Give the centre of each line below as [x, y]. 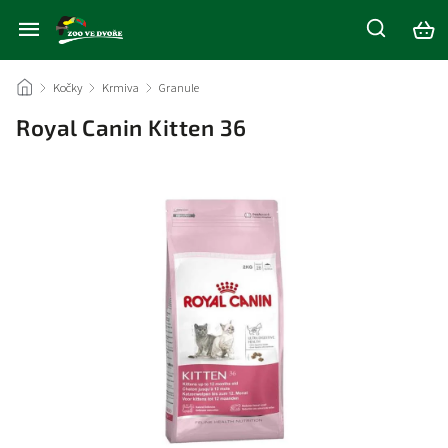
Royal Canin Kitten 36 [131, 127]
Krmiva [120, 88]
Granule [179, 88]
